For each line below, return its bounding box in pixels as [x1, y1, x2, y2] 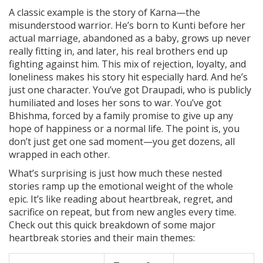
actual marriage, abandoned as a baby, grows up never [9, 32, 251, 45]
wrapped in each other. [9, 148, 110, 161]
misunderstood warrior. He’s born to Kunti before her [9, 19, 245, 32]
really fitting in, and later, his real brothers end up [9, 45, 228, 58]
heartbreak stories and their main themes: [9, 231, 195, 245]
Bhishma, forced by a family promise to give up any [9, 109, 233, 123]
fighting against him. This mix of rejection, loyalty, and [9, 58, 246, 71]
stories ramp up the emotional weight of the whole [9, 180, 233, 193]
